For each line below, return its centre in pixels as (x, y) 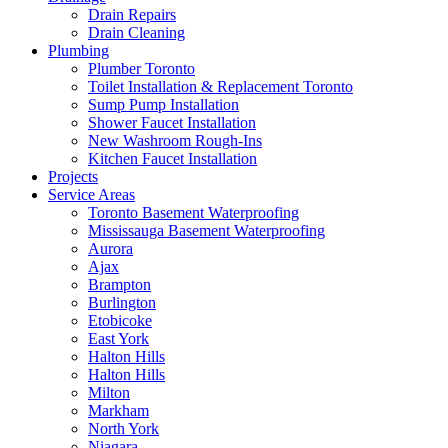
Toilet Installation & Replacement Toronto (220, 86)
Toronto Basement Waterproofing (193, 212)
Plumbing (78, 50)
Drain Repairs (132, 14)
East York (118, 338)
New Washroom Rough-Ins (175, 140)
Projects (73, 176)
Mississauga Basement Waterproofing (206, 230)
